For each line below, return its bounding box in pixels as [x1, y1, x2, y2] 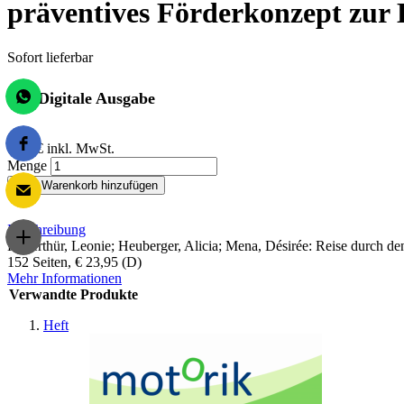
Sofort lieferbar [7, 49, 93, 65]
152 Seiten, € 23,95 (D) [7, 253, 142, 270]
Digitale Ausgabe [38, 88, 155, 107]
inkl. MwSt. [47, 140, 115, 156]
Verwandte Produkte [9, 286, 138, 302]
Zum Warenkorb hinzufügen [14, 178, 158, 192]
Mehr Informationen [7, 270, 122, 286]
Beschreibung [7, 221, 86, 237]
